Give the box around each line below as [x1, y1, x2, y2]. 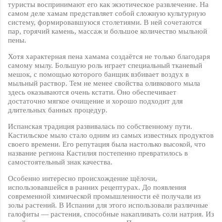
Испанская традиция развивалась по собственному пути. [8, 122, 192, 131]
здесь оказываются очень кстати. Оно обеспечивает [8, 88, 176, 97]
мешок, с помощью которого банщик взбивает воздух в [8, 70, 189, 79]
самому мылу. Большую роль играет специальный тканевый [8, 61, 202, 70]
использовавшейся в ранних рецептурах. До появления [8, 183, 186, 192]
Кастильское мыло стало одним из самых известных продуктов [8, 131, 214, 140]
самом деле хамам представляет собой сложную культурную [8, 9, 206, 18]
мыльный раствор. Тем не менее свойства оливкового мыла [8, 79, 200, 88]
